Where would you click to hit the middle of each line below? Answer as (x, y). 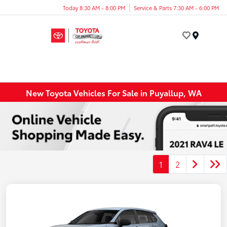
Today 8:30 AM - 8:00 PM (94, 7)
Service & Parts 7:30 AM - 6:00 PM (176, 7)
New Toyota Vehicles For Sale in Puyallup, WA (113, 92)
